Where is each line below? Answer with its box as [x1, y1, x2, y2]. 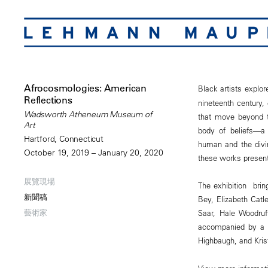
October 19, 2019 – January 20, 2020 [24, 147, 163, 159]
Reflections [24, 94, 72, 106]
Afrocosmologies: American [24, 82, 147, 95]
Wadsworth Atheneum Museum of [24, 109, 153, 120]
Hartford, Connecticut [24, 133, 103, 145]
